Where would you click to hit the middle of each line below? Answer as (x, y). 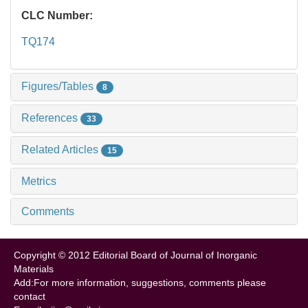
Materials (34, 268)
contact (30, 296)
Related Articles (61, 149)
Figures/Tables (59, 87)
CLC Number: (58, 16)
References (51, 118)
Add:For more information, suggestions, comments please (140, 282)
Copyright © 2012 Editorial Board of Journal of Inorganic (135, 255)
